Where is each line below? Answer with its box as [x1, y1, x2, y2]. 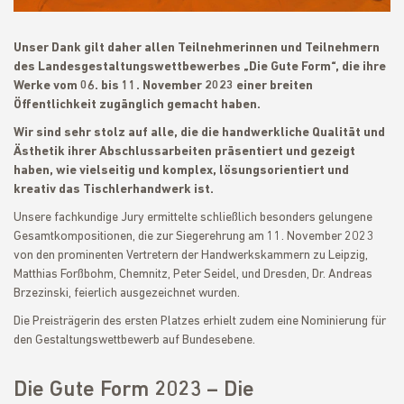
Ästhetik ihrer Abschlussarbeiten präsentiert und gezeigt [14, 145, 355, 159]
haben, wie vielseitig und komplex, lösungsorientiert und [14, 164, 349, 178]
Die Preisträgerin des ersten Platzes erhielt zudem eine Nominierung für [14, 315, 386, 328]
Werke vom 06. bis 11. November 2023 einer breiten [14, 79, 313, 93]
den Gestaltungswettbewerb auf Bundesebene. [14, 334, 255, 347]
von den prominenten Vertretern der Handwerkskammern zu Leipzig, [14, 249, 368, 262]
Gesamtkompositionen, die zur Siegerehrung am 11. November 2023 [14, 230, 373, 243]
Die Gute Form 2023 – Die [14, 380, 254, 401]
